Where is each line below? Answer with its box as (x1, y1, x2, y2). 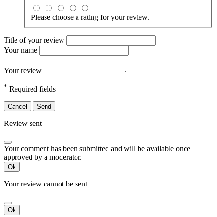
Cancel (8, 103, 27, 110)
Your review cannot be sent (4, 180, 87, 188)
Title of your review (4, 36, 66, 45)
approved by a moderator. (4, 153, 82, 162)
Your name (4, 46, 39, 55)
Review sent (4, 119, 42, 128)
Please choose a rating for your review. (31, 13, 149, 22)
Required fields (7, 85, 56, 93)
